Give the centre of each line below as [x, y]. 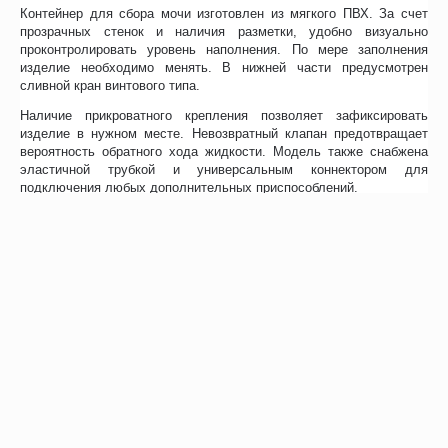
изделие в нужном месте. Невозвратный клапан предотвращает [224, 133]
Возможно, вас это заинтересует [200, 373]
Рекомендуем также [93, 412]
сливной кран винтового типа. [110, 85]
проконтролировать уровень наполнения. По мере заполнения [224, 49]
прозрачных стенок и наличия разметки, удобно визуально [224, 31]
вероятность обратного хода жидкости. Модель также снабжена [224, 151]
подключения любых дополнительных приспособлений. [189, 187]
